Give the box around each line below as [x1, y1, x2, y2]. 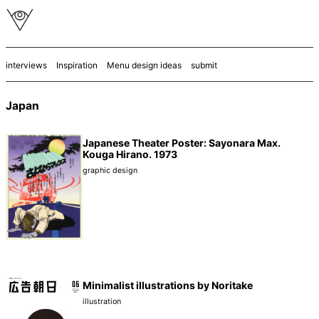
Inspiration [56, 60, 98, 70]
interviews [6, 60, 47, 70]
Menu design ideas [107, 60, 182, 70]
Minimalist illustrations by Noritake [83, 279, 253, 292]
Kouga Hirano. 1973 [83, 148, 177, 160]
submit [191, 60, 217, 70]
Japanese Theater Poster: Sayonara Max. [83, 137, 281, 149]
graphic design [83, 166, 137, 175]
